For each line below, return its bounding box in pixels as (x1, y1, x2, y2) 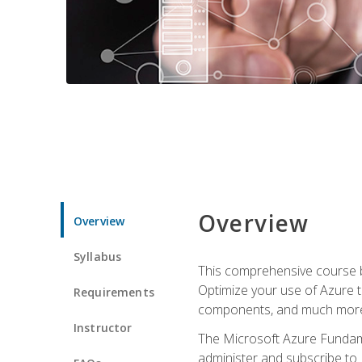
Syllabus (74, 248, 122, 264)
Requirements (74, 284, 154, 300)
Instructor (74, 319, 133, 335)
